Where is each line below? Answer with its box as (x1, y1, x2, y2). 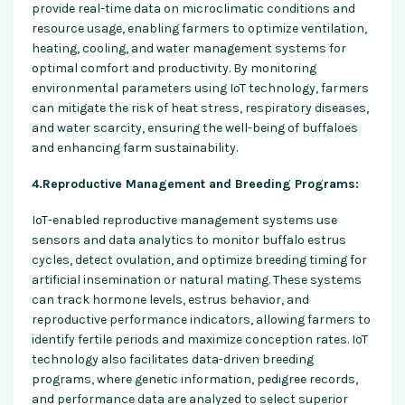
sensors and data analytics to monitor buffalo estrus (32, 231, 346, 248)
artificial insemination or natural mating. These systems (32, 271, 362, 287)
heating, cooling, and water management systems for (32, 40, 346, 56)
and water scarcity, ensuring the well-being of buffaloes (32, 119, 358, 136)
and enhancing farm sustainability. (32, 139, 238, 155)
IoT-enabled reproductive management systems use (32, 212, 337, 228)
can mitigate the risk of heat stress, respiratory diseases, (32, 99, 369, 116)
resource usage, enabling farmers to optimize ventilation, (32, 20, 367, 36)
